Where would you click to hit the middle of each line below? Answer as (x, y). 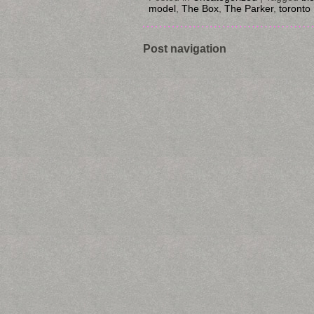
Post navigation (185, 48)
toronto (295, 8)
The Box (200, 8)
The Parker (249, 8)
